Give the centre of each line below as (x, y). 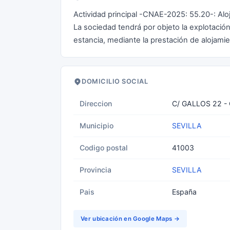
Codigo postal (104, 148)
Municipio (97, 126)
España (184, 192)
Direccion (96, 103)
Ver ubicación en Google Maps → (130, 219)
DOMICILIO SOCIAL (115, 81)
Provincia (95, 170)
